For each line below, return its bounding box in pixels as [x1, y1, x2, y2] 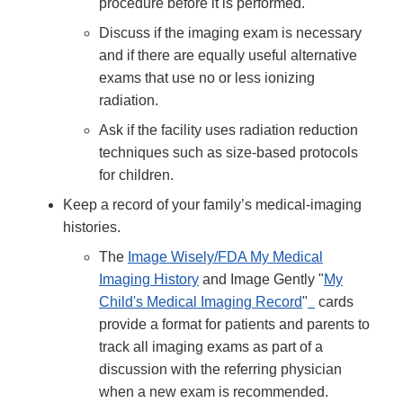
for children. [99, 166, 174, 183]
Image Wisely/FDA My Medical [128, 248, 323, 264]
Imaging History [99, 271, 199, 287]
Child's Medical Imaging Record [99, 293, 302, 309]
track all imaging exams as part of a [99, 338, 323, 354]
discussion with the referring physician [99, 361, 342, 377]
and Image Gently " [199, 271, 324, 287]
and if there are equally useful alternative [99, 47, 357, 63]
